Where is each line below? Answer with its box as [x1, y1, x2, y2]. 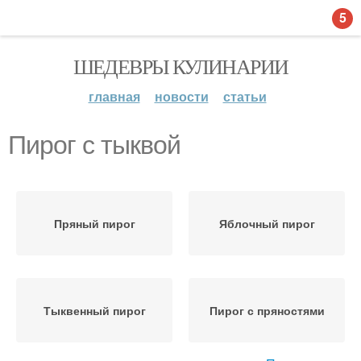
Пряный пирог [53, 215, 135, 231]
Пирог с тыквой [8, 131, 180, 160]
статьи [222, 87, 267, 106]
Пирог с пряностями [209, 302, 325, 318]
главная [88, 87, 140, 106]
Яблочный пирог [218, 215, 315, 231]
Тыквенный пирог [43, 302, 146, 318]
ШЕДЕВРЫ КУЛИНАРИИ [73, 52, 288, 80]
